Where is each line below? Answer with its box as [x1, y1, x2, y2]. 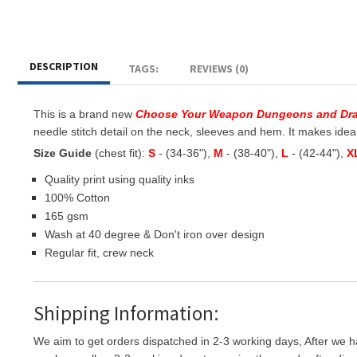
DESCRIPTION [29, 59, 98, 73]
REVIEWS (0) [190, 61, 249, 76]
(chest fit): [92, 147, 148, 159]
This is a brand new [33, 108, 135, 120]
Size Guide [33, 147, 92, 159]
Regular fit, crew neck [45, 246, 154, 259]
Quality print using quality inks [45, 173, 194, 186]
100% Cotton [45, 191, 110, 204]
